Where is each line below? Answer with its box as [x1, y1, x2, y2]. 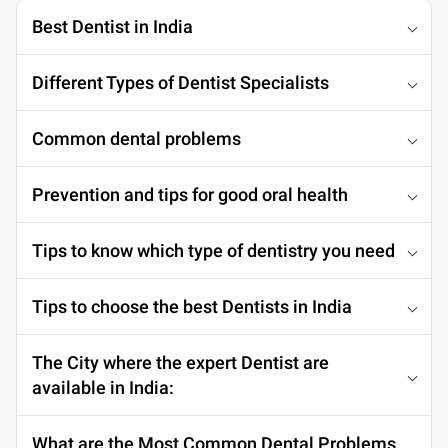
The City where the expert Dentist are [32, 351, 329, 373]
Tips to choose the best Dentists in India [32, 295, 352, 317]
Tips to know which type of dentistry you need [32, 239, 395, 261]
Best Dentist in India [32, 15, 193, 37]
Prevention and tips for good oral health [32, 183, 348, 205]
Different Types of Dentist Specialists [32, 71, 329, 93]
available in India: [32, 376, 174, 398]
